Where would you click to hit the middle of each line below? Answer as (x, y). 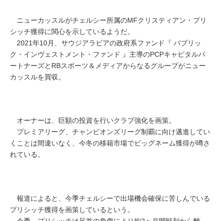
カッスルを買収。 (37, 77)
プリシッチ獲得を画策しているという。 (72, 209)
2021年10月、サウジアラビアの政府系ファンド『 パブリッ (106, 43)
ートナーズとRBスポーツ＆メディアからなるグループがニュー (108, 66)
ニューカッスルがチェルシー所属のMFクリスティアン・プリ (108, 20)
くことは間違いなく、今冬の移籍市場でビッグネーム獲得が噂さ (110, 143)
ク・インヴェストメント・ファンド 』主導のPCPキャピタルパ (108, 55)
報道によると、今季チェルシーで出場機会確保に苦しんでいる (110, 198)
